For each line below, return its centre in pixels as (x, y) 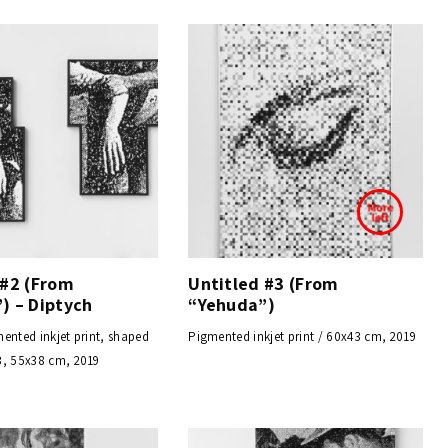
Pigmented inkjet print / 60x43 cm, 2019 (302, 337)
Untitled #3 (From (263, 284)
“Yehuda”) (232, 305)
